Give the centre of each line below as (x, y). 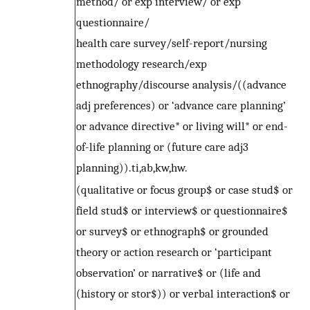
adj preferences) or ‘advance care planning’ (181, 106)
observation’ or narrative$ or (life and (168, 273)
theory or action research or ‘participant (174, 252)
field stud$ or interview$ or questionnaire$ (182, 211)
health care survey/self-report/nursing (172, 43)
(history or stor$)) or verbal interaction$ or (183, 294)
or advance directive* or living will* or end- (182, 126)
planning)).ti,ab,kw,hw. (132, 168)
